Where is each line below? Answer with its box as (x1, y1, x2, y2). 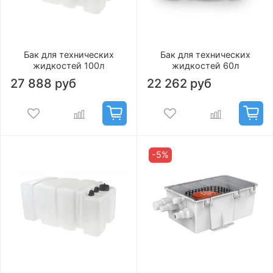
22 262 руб (147, 76, 211, 91)
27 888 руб (10, 76, 76, 91)
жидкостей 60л (171, 60, 239, 71)
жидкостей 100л (33, 60, 104, 71)
